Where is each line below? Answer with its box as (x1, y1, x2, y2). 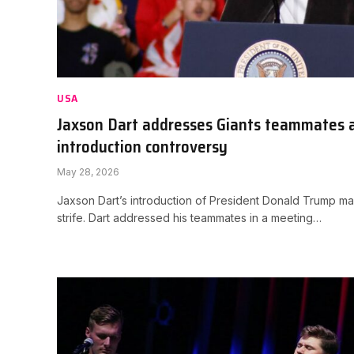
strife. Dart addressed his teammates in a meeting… (57, 210, 322, 224)
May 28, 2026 (57, 165, 119, 178)
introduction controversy (57, 133, 228, 160)
